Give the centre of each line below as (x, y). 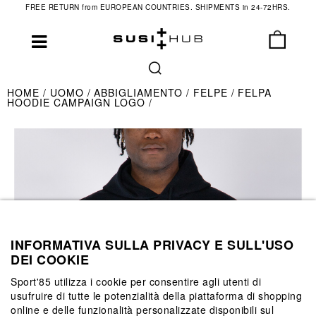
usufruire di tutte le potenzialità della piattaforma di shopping (156, 295)
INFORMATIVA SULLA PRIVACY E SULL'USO (152, 244)
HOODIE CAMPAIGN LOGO (78, 102)
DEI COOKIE (50, 259)
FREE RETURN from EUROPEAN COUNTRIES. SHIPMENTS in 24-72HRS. (158, 7)
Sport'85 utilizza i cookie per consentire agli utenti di (136, 281)
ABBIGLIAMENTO (140, 92)
